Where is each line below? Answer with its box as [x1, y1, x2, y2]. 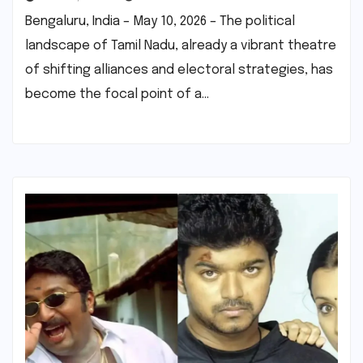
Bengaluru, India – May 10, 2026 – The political [25, 14, 295, 28]
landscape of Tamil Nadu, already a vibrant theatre [25, 38, 336, 53]
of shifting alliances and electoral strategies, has [25, 62, 333, 77]
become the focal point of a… [25, 87, 209, 101]
